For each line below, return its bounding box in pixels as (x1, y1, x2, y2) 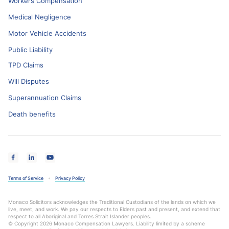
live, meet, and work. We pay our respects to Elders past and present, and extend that (8, 205, 220, 213)
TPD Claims (8, 60, 43, 70)
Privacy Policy (55, 174, 85, 181)
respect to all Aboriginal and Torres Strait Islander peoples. (8, 212, 151, 220)
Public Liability (8, 44, 53, 54)
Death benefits (8, 109, 56, 119)
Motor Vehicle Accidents (8, 28, 86, 38)
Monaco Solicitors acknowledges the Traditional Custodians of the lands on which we (8, 198, 216, 205)
